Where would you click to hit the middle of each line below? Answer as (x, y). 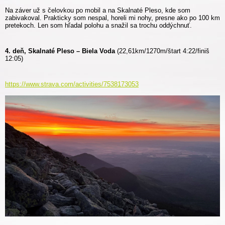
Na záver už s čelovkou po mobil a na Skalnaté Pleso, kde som (98, 11)
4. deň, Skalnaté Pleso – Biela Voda (60, 51)
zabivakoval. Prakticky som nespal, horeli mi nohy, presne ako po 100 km (113, 18)
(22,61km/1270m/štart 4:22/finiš (162, 51)
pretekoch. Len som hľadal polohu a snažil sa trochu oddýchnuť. (98, 26)
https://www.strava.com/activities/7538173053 (72, 84)
